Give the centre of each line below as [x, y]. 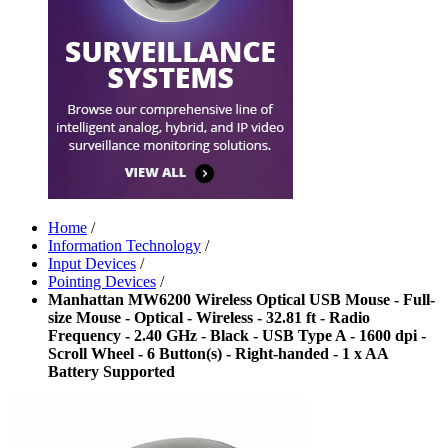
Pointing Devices [102, 281]
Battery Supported [111, 371]
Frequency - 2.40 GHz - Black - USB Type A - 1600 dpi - [237, 335]
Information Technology [124, 245]
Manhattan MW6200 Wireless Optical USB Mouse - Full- [241, 299]
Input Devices [92, 263]
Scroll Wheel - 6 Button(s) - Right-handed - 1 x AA [218, 353]
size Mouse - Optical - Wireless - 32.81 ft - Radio [209, 317]
